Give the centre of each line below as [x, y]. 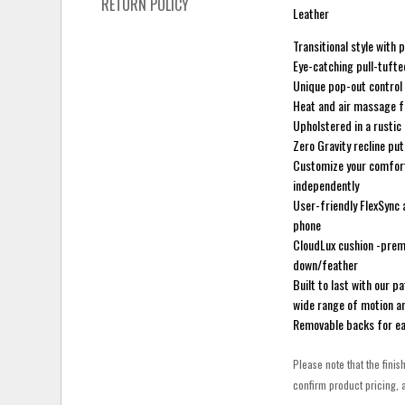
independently [326, 184]
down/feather [326, 264]
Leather [311, 13]
